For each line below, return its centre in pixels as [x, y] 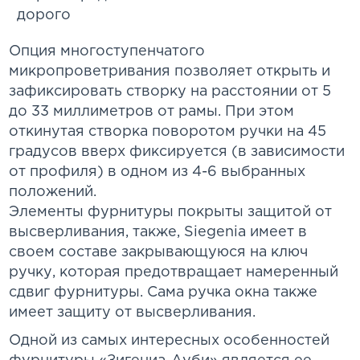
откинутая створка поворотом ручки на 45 [168, 132]
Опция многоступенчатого [107, 52]
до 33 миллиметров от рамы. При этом [152, 112]
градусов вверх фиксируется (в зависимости [177, 152]
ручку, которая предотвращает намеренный [174, 273]
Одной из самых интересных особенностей [170, 341]
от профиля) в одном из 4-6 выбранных [157, 172]
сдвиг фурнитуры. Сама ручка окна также [164, 293]
